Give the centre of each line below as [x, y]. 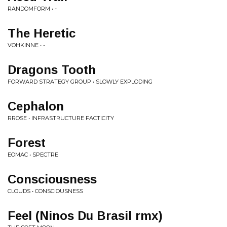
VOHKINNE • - [26, 45]
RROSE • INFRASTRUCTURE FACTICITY [61, 118]
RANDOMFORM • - [32, 9]
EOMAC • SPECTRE [33, 155]
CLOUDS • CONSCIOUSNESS [45, 191]
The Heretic [42, 33]
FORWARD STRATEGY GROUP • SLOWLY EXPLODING [80, 82]
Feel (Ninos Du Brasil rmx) [85, 216]
